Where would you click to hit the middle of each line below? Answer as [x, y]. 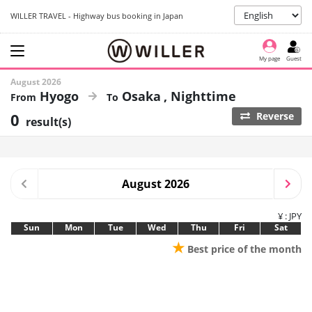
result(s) [48, 122]
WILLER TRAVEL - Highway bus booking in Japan [97, 15]
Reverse [273, 116]
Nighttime [203, 96]
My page [270, 58]
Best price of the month [243, 249]
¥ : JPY [290, 216]
